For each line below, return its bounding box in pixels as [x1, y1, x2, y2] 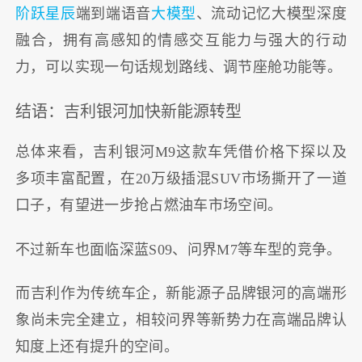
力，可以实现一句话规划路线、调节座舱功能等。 [15, 59, 342, 76]
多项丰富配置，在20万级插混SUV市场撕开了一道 [15, 170, 347, 187]
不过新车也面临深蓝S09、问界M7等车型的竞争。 [15, 241, 342, 258]
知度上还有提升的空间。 [15, 339, 179, 356]
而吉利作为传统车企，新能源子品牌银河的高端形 [15, 285, 347, 302]
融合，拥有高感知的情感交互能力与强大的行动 [15, 32, 347, 49]
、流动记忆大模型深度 [196, 6, 347, 23]
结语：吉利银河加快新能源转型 [15, 102, 242, 120]
